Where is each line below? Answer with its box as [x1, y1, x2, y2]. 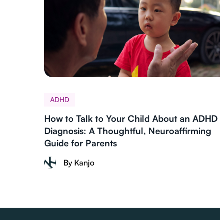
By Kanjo [63, 158, 95, 167]
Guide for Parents [44, 137, 117, 148]
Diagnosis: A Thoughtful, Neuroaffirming [44, 125, 212, 136]
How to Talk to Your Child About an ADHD [44, 113, 218, 124]
